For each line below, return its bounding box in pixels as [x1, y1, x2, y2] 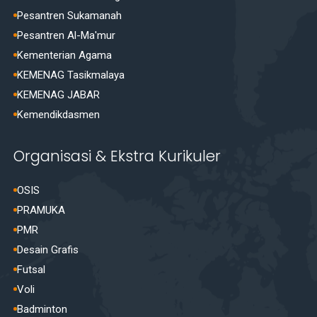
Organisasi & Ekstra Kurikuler [13, 145, 221, 166]
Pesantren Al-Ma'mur [17, 28, 116, 42]
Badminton [17, 302, 68, 316]
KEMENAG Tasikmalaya [17, 68, 125, 81]
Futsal [17, 263, 46, 276]
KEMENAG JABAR [17, 88, 100, 101]
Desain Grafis [17, 243, 79, 256]
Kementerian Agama [17, 48, 113, 62]
